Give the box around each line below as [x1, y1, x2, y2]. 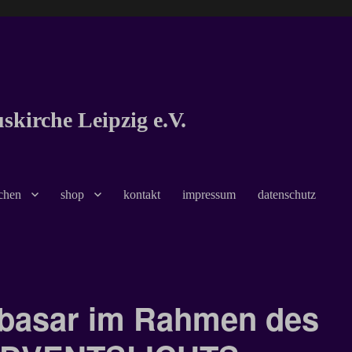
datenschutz [258, 187, 317, 201]
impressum [182, 187, 236, 201]
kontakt [123, 187, 161, 201]
